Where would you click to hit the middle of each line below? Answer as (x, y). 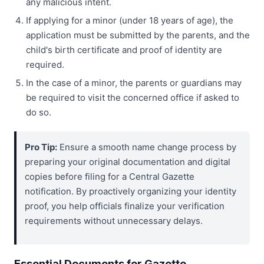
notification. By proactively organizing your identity (131, 192)
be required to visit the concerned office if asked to (133, 98)
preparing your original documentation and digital (128, 162)
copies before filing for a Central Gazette (110, 177)
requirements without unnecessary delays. (114, 221)
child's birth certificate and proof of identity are (124, 50)
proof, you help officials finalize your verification (125, 206)
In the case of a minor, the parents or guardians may (134, 83)
